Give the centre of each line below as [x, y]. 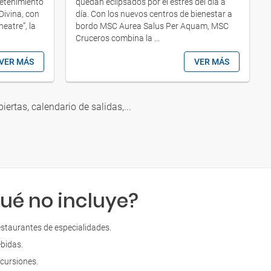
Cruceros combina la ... [118, 38]
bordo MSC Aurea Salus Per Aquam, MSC [152, 26]
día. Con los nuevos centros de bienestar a [154, 14]
